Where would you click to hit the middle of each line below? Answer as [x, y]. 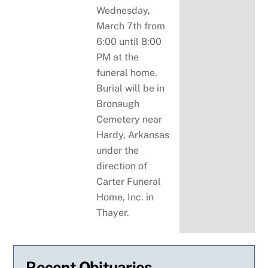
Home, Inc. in [125, 197]
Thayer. [113, 213]
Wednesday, [124, 11]
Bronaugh [118, 104]
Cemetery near [130, 120]
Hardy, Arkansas [133, 135]
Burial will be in [131, 89]
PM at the [118, 57]
